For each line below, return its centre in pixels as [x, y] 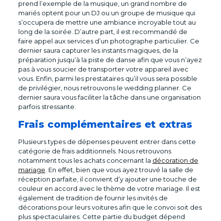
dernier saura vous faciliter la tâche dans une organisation [109, 97]
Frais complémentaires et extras [105, 124]
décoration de [175, 160]
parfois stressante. [47, 106]
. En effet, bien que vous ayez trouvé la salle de [119, 169]
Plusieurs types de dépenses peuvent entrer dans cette [107, 141]
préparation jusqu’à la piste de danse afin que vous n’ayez [110, 59]
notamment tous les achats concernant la [85, 160]
